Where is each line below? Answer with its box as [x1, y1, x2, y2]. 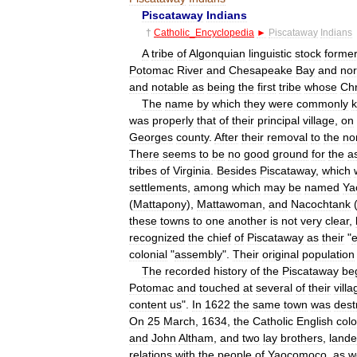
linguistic [249, 46, 292, 60]
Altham [178, 331, 214, 344]
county [176, 130, 209, 143]
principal [257, 113, 300, 127]
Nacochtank [291, 197, 351, 210]
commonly [296, 96, 348, 110]
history [214, 264, 247, 277]
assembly [175, 247, 222, 261]
